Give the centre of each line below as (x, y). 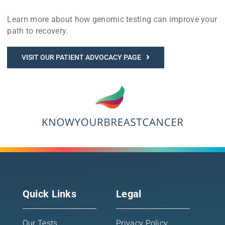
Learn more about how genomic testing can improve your (112, 19)
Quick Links (49, 194)
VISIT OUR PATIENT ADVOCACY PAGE (82, 57)
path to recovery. (38, 31)
